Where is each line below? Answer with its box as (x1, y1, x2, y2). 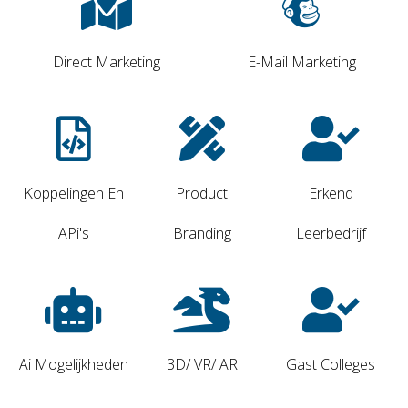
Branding (172, 223, 231, 244)
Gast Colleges (286, 354, 376, 375)
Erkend (308, 183, 353, 204)
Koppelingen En (23, 183, 124, 204)
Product (176, 183, 229, 204)
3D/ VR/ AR (166, 354, 238, 375)
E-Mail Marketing (247, 52, 356, 73)
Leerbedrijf (295, 223, 366, 244)
